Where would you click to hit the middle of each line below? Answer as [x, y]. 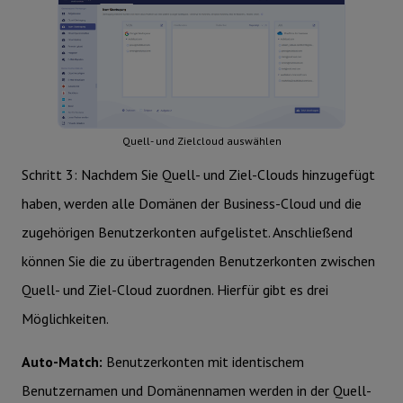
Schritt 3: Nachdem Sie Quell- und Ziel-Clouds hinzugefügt [198, 175]
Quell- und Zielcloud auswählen [201, 141]
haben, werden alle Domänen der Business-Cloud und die [192, 204]
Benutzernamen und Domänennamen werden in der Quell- [196, 391]
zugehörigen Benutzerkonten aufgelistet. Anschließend [187, 233]
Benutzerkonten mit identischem [205, 362]
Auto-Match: [64, 362]
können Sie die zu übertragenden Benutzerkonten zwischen [198, 261]
